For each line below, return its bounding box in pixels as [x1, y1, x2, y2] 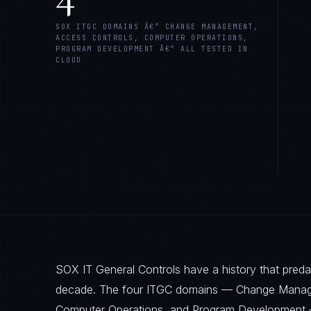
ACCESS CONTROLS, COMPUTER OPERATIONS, [56, 33, 249, 42]
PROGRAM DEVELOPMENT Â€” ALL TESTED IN [56, 44, 249, 53]
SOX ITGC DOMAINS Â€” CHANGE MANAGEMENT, [56, 22, 259, 31]
